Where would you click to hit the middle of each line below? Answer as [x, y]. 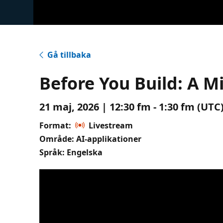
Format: [56, 125]
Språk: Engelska [71, 152]
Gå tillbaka [69, 55]
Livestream [111, 125]
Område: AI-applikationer [91, 139]
